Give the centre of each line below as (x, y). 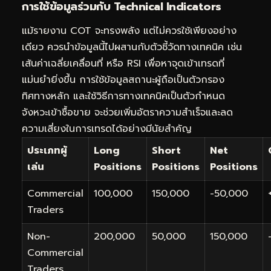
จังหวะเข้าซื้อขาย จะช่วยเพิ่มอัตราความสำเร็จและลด (127, 112)
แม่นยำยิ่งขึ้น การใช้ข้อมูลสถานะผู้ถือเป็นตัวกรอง (123, 80)
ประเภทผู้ (47, 150)
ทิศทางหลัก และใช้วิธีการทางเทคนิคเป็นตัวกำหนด (123, 96)
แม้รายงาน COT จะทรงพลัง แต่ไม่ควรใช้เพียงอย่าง (129, 31)
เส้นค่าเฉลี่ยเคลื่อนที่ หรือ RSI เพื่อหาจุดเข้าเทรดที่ (123, 63)
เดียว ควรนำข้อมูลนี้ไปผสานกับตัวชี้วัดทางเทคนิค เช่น (132, 47)
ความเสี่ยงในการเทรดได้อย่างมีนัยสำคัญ (107, 129)
